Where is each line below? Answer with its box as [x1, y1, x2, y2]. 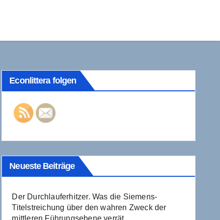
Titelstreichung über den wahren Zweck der [12, 203, 166, 212]
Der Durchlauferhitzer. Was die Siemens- [12, 192, 158, 201]
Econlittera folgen [9, 75, 77, 85]
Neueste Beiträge [9, 161, 75, 171]
